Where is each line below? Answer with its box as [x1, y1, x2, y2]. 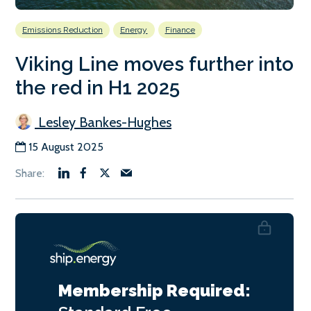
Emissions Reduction [22, 24, 103, 35]
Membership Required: [58, 280, 251, 301]
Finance [165, 24, 196, 35]
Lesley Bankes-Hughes [35, 113, 171, 131]
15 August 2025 [28, 140, 103, 153]
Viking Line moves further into [15, 52, 294, 76]
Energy [119, 24, 148, 35]
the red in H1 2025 [15, 76, 180, 99]
